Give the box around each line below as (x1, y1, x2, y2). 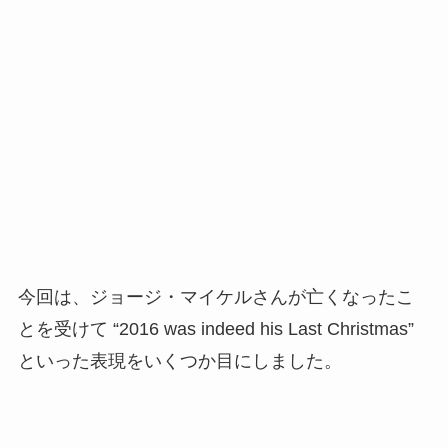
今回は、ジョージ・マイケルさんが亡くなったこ (17, 286, 414, 307)
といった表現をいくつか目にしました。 (17, 350, 342, 371)
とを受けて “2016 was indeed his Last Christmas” (17, 318, 414, 339)
